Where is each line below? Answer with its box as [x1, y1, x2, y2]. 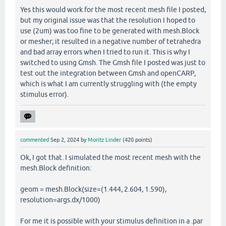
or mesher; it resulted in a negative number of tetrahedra [20, 37, 201, 46]
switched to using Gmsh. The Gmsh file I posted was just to [20, 59, 205, 67]
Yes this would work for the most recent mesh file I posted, [20, 6, 206, 14]
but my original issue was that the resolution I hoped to [20, 16, 195, 25]
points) [134, 137, 152, 143]
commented [20, 137, 49, 143]
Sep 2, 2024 [50, 137, 79, 143]
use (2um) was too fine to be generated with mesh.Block [20, 27, 199, 35]
